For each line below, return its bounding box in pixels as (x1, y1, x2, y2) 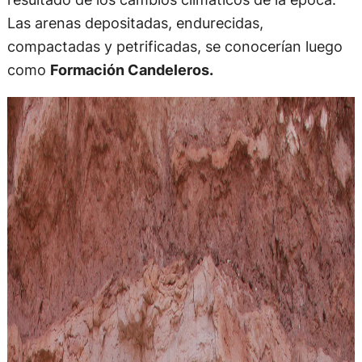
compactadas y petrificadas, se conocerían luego (6, 37, 343, 56)
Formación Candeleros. (49, 61, 213, 79)
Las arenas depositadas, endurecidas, (6, 14, 263, 32)
